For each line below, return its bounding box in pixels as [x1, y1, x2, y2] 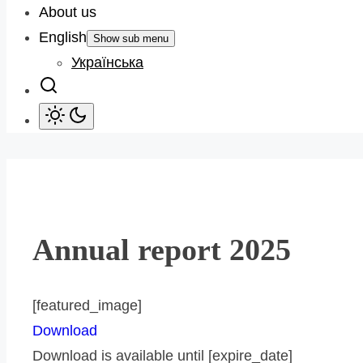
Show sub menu [93, 32, 169, 45]
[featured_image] [32, 297, 142, 314]
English [39, 29, 87, 45]
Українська [71, 54, 143, 70]
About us [39, 4, 96, 20]
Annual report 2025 [32, 232, 291, 267]
